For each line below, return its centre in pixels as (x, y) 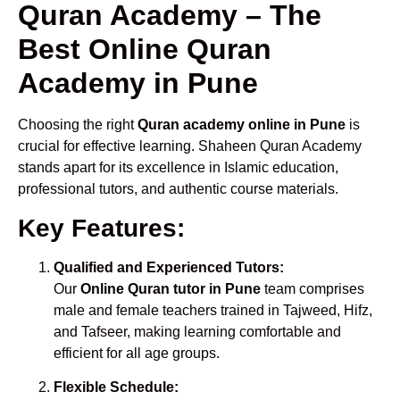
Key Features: (101, 228)
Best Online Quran (145, 50)
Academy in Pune (138, 83)
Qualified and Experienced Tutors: (169, 267)
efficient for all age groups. (137, 353)
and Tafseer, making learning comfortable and (197, 331)
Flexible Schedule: (116, 387)
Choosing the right (78, 125)
